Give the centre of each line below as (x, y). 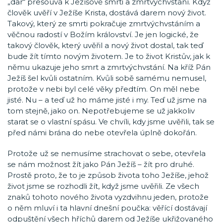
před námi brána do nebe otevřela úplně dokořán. (102, 133)
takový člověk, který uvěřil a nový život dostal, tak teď (105, 45)
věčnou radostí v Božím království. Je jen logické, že (103, 34)
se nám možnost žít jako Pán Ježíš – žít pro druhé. (101, 164)
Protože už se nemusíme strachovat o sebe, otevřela (107, 153)
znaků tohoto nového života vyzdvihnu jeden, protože (108, 197)
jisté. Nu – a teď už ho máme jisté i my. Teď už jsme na (107, 100)
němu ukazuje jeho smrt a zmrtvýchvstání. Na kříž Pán (109, 67)
